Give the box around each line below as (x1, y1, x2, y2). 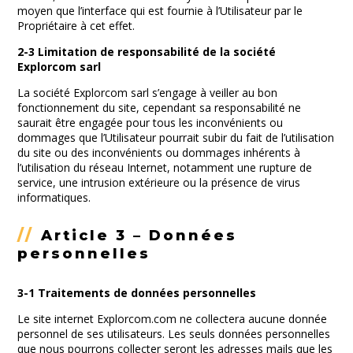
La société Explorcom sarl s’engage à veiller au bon (17, 85, 278, 100)
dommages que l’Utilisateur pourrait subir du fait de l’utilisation (17, 130, 335, 145)
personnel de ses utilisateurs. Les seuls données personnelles (17, 326, 331, 341)
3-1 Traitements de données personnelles (17, 285, 257, 300)
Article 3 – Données (41, 227, 238, 244)
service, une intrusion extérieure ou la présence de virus (17, 175, 301, 190)
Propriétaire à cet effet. (17, 18, 136, 33)
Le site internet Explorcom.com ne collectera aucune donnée (17, 311, 328, 326)
